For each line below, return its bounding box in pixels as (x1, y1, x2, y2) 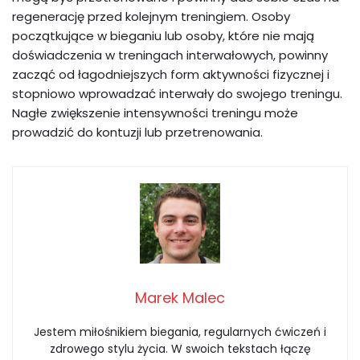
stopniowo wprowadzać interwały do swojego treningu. (12, 85, 342, 103)
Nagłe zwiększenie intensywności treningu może (12, 104, 298, 122)
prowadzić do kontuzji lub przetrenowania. (12, 124, 263, 141)
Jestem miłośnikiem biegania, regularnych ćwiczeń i (34, 324, 326, 341)
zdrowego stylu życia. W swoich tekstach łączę (49, 341, 311, 358)
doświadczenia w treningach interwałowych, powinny (12, 47, 328, 64)
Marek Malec (135, 288, 225, 309)
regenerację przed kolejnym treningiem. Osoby (12, 8, 290, 26)
